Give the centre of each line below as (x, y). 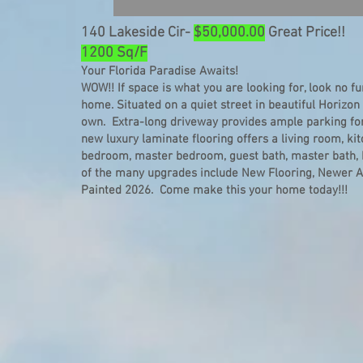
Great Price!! (305, 33)
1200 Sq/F (114, 53)
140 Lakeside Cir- (137, 33)
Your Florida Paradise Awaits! (160, 71)
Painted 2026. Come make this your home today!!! (214, 190)
